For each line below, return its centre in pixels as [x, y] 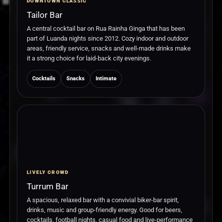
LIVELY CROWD [48, 172]
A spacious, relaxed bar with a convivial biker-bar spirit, [103, 200]
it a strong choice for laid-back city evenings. [89, 58]
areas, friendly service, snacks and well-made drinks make [109, 49]
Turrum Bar [48, 187]
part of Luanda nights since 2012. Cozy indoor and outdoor [108, 39]
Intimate [106, 79]
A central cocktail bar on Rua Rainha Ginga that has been [106, 29]
